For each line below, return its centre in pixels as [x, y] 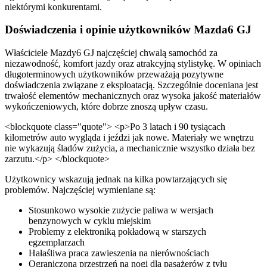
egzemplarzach [57, 243]
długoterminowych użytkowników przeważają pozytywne [114, 74]
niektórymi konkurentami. [53, 7]
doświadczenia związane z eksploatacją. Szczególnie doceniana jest [131, 85]
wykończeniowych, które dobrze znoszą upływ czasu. [106, 107]
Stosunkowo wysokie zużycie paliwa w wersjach [121, 210]
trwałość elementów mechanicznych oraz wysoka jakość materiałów [133, 96]
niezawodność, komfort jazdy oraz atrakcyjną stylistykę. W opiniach [133, 64]
